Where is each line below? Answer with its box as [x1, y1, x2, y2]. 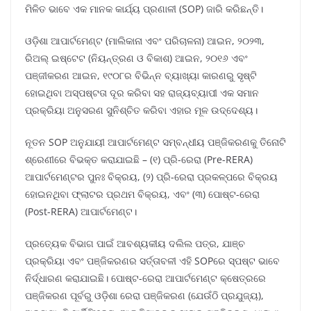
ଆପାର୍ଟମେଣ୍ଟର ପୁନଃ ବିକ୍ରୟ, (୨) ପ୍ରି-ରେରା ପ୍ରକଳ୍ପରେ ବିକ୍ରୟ [25, 170, 278, 184]
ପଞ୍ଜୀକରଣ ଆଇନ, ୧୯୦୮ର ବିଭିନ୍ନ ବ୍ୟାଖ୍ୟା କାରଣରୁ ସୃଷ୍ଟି [25, 69, 257, 83]
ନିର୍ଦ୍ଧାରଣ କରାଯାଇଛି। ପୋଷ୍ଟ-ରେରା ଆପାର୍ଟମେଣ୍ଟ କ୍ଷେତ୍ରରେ [25, 271, 266, 285]
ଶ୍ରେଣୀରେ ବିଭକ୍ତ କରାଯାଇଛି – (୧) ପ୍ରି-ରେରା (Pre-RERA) [25, 153, 253, 167]
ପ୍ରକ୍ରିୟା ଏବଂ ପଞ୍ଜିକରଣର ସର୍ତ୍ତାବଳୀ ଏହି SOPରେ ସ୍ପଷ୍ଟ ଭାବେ [25, 254, 280, 268]
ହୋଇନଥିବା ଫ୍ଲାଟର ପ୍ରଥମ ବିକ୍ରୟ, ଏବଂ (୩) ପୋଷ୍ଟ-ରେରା [25, 187, 260, 201]
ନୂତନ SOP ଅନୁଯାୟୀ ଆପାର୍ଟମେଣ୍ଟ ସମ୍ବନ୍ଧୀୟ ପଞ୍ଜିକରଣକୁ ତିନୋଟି [25, 135, 286, 149]
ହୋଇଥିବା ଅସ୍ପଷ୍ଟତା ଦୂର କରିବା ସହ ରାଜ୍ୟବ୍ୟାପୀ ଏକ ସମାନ [25, 86, 259, 100]
